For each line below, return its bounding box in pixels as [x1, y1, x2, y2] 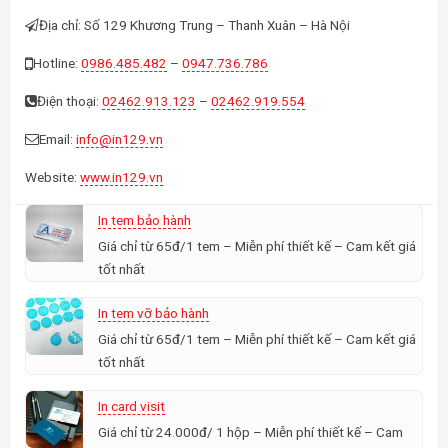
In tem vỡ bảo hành [98, 304, 209, 321]
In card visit [98, 397, 165, 414]
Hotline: [33, 54, 81, 71]
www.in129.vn [80, 168, 163, 185]
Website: [25, 168, 80, 185]
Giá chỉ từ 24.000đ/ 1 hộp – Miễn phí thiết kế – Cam [98, 423, 403, 440]
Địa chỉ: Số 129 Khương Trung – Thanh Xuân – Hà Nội [39, 16, 350, 33]
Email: [39, 130, 76, 147]
